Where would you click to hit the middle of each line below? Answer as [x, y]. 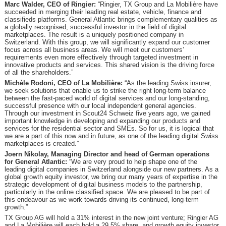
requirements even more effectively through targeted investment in [101, 57]
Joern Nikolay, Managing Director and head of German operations [107, 154]
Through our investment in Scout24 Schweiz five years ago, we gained [107, 113]
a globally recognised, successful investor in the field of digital [95, 27]
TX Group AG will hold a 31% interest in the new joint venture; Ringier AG [111, 218]
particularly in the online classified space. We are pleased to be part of [107, 192]
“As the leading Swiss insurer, [167, 83]
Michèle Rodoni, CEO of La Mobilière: [63, 83]
